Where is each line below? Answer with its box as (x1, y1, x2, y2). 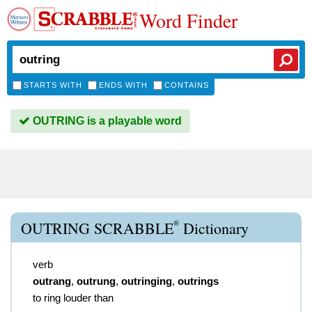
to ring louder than (33, 292, 114, 304)
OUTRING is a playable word (30, 115, 182, 127)
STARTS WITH (24, 81, 82, 89)
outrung (77, 275, 116, 287)
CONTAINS (164, 81, 209, 89)
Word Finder (139, 7, 237, 33)
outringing (121, 275, 172, 287)
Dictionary (179, 218, 249, 238)
